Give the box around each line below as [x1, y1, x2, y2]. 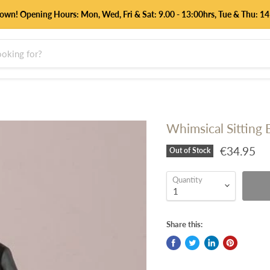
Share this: [166, 219, 202, 229]
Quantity [172, 174, 202, 184]
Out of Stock [169, 146, 210, 155]
